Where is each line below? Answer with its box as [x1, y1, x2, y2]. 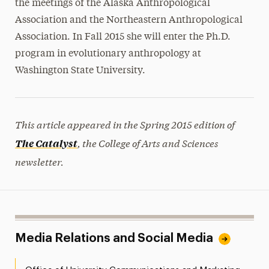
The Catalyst [14, 136, 77, 150]
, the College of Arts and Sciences [77, 136, 219, 150]
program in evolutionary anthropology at [14, 49, 201, 59]
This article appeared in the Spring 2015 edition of [14, 117, 235, 131]
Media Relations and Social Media [14, 232, 213, 244]
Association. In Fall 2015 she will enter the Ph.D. [14, 32, 231, 42]
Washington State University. [14, 66, 145, 76]
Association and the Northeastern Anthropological [14, 16, 243, 25]
